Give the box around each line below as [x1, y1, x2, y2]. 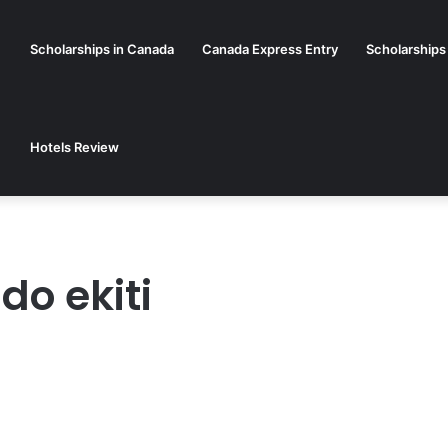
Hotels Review [30, 139, 119, 155]
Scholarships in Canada [30, 41, 174, 57]
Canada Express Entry [202, 41, 338, 57]
